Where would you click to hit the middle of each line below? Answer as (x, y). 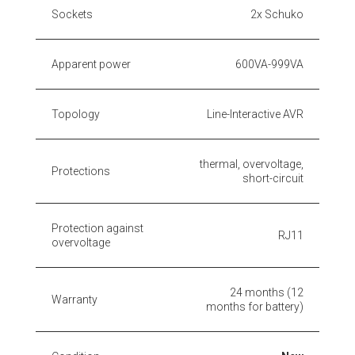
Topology (76, 114)
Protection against (97, 228)
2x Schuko (277, 14)
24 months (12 (267, 292)
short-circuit (273, 178)
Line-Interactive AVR (255, 114)
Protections (81, 171)
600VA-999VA (269, 64)
